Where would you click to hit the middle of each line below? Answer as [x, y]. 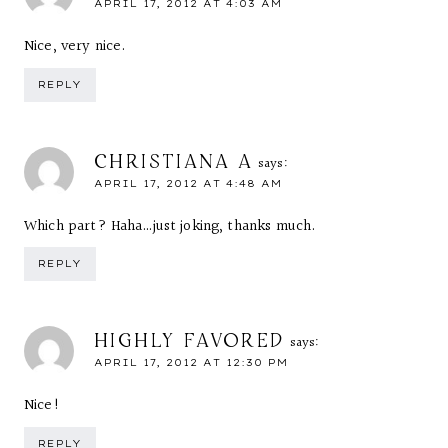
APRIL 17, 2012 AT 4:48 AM [188, 183]
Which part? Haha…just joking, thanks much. [170, 226]
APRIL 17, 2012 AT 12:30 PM [191, 362]
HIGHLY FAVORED [190, 339]
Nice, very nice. [75, 46]
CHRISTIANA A [174, 160]
